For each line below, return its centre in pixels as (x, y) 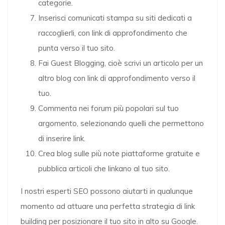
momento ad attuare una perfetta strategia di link (108, 206)
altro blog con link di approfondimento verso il (117, 78)
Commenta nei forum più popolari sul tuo (108, 108)
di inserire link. (62, 138)
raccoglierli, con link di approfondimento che (113, 33)
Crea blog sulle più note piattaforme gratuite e (119, 153)
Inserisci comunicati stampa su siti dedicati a (115, 18)
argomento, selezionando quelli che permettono (121, 123)
